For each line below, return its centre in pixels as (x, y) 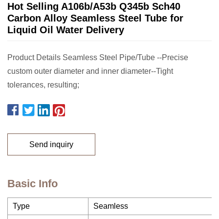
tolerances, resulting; (43, 85)
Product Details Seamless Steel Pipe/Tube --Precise (98, 57)
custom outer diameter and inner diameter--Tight (90, 71)
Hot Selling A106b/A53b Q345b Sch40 (94, 6)
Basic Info (33, 184)
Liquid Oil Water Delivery (66, 30)
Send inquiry (51, 144)
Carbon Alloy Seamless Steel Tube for (95, 18)
